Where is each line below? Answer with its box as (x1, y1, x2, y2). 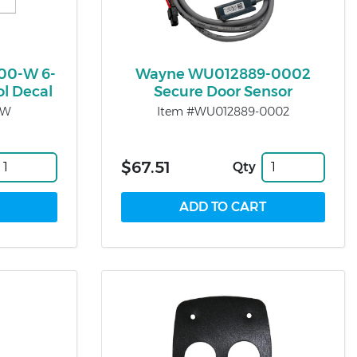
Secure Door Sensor (153, 82, 292, 100)
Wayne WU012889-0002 (135, 65, 311, 83)
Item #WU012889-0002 (156, 104, 289, 119)
